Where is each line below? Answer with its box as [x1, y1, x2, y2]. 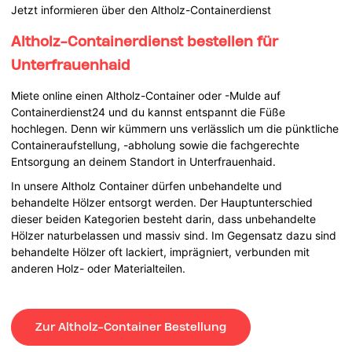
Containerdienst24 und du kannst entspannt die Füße [11, 104, 286, 119]
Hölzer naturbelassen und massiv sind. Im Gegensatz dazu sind [11, 228, 337, 242]
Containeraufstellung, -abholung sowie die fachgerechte [11, 137, 300, 152]
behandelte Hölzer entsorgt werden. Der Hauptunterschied [11, 195, 313, 209]
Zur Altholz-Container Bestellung [35, 319, 227, 334]
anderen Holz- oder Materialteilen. [11, 261, 186, 275]
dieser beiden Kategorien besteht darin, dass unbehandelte [11, 211, 317, 225]
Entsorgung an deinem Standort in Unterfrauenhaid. [11, 154, 277, 168]
